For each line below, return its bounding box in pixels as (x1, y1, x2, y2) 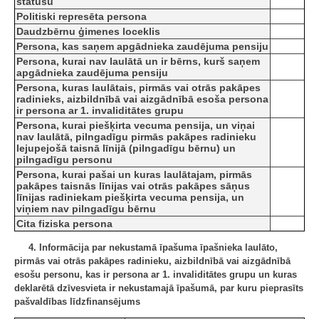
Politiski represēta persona (16, 11, 147, 23)
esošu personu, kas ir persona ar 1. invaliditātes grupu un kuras (14, 269, 297, 281)
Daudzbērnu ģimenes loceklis (16, 26, 160, 38)
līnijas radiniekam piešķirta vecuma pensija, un (16, 192, 244, 204)
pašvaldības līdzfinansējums (14, 296, 140, 308)
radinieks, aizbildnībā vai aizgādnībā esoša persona (16, 93, 268, 105)
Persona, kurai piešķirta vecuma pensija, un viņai (16, 120, 255, 132)
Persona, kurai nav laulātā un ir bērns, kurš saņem (16, 56, 260, 68)
